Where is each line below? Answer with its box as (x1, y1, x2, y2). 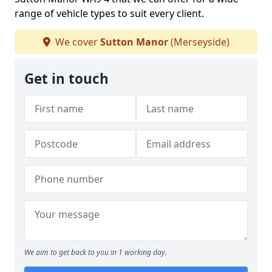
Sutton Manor (100, 35, 168, 49)
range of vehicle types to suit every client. (15, 7, 204, 20)
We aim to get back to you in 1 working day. (24, 247, 167, 257)
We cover (52, 35, 100, 49)
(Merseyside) (168, 35, 229, 49)
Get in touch (24, 69, 109, 88)
